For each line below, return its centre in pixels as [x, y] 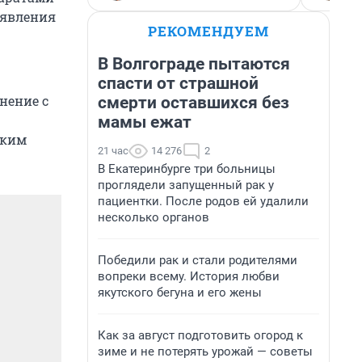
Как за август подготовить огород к [200, 335]
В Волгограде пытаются [194, 64]
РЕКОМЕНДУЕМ [208, 31]
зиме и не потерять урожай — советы [205, 351]
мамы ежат [145, 122]
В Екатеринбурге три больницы [187, 169]
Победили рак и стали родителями [198, 260]
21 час [113, 151]
